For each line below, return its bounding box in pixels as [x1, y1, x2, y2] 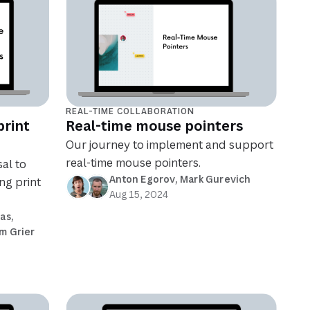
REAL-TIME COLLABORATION [66, 105, 195, 118]
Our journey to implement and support [66, 137, 274, 153]
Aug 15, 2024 [109, 188, 169, 201]
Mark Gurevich [180, 172, 251, 186]
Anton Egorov [109, 172, 175, 186]
